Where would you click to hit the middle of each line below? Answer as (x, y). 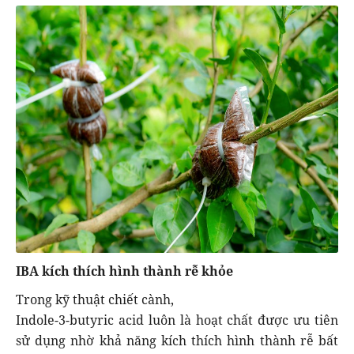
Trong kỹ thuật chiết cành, (95, 299)
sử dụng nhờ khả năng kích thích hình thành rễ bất (177, 340)
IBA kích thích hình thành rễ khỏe (124, 271)
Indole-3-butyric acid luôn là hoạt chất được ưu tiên (177, 320)
